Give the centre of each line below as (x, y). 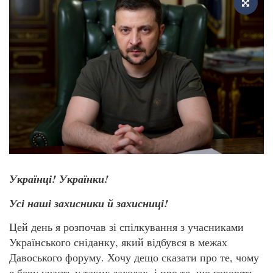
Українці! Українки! (59, 179)
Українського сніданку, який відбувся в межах (118, 242)
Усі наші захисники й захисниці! (89, 203)
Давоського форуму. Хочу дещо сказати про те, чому (134, 257)
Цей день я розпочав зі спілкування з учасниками (126, 227)
